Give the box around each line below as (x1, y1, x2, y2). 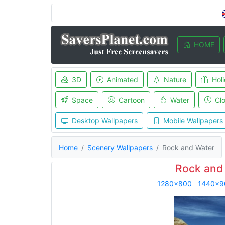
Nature (163, 75, 186, 84)
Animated (106, 75, 138, 84)
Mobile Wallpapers (163, 116, 223, 125)
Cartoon (118, 95, 145, 104)
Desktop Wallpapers (71, 116, 138, 125)
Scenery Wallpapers (87, 143, 153, 152)
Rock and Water (162, 143, 214, 152)
